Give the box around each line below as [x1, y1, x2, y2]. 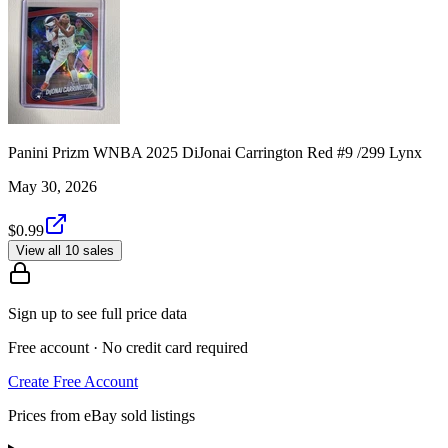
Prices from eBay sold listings [8, 406, 195, 424]
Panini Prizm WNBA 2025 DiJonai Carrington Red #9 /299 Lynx [8, 143, 422, 161]
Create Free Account [8, 372, 138, 390]
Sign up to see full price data [8, 304, 187, 322]
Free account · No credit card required [8, 338, 248, 356]
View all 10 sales [16, 242, 114, 258]
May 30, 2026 [8, 177, 97, 195]
